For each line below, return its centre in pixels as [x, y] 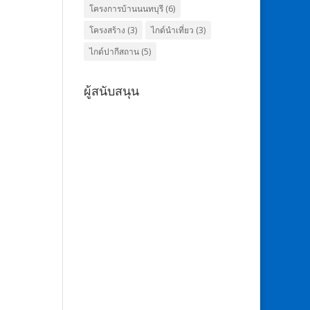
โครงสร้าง [107, 30]
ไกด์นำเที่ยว [172, 30]
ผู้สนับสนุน [111, 91]
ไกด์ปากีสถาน [114, 52]
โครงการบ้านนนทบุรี [126, 9]
